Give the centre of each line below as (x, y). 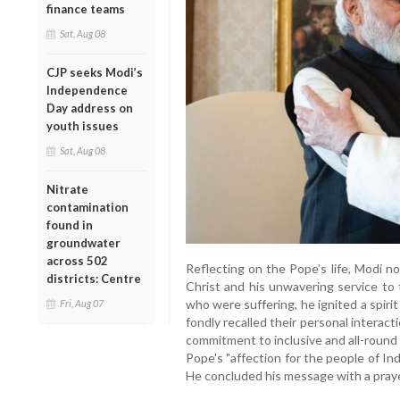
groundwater (83, 242)
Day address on (90, 108)
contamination (87, 207)
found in (70, 225)
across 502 (77, 260)
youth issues (83, 125)
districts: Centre (94, 278)
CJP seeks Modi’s (95, 72)
